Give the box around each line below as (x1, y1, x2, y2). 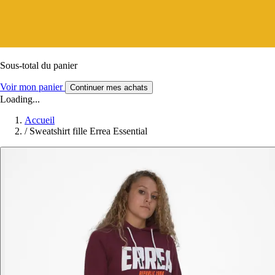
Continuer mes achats (70, 82, 148, 92)
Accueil (25, 114, 55, 125)
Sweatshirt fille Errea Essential (29, 125, 147, 136)
